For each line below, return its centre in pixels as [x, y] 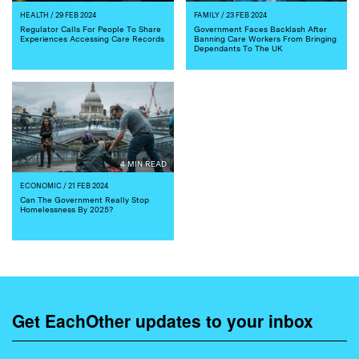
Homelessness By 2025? [67, 209]
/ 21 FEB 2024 [85, 185]
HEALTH [34, 14]
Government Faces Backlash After [260, 28]
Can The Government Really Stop [85, 199]
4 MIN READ [143, 163]
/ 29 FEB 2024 [73, 14]
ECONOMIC [41, 185]
